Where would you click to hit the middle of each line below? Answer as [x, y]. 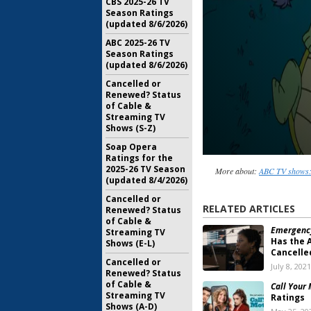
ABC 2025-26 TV [138, 43]
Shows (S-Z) [131, 128]
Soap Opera [131, 147]
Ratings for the [139, 158]
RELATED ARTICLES [249, 209]
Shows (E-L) [130, 243]
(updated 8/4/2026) [146, 180]
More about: [237, 171]
